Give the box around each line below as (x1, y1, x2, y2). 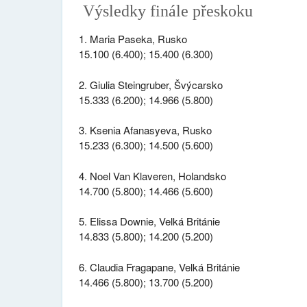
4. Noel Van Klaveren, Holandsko (78, 168, 226, 183)
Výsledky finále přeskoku (78, 1, 253, 21)
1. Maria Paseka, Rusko (78, 32, 187, 47)
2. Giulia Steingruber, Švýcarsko (78, 77, 223, 92)
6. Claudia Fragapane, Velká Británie (78, 259, 240, 274)
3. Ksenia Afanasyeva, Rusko (78, 123, 212, 138)
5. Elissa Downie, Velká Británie (78, 214, 220, 229)
